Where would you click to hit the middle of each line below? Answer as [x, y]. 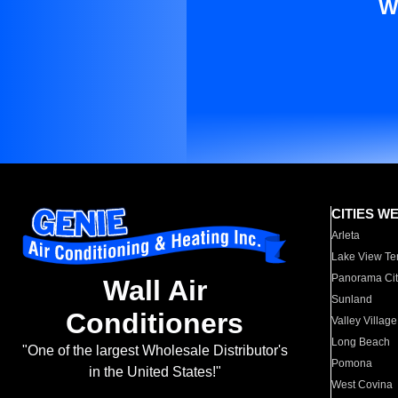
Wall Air [155, 291]
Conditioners [155, 324]
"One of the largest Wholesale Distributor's [155, 351]
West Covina [362, 385]
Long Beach [361, 342]
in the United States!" [155, 372]
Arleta [346, 235]
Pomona [352, 363]
